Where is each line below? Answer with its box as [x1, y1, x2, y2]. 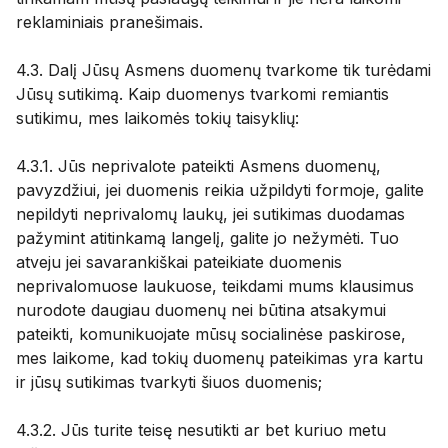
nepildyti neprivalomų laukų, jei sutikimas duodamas [16, 204, 405, 224]
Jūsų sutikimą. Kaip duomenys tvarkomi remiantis [16, 84, 389, 104]
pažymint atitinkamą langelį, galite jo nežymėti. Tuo [16, 228, 399, 248]
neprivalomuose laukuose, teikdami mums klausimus [16, 276, 414, 296]
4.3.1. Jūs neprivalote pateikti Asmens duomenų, [16, 156, 381, 176]
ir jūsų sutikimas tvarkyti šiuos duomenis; [16, 372, 322, 392]
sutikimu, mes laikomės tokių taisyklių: [16, 108, 299, 128]
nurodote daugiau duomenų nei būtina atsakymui [16, 300, 386, 320]
